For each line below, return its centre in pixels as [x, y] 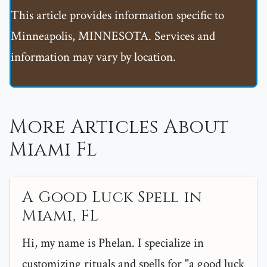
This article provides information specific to [117, 15]
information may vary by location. [93, 57]
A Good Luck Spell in [112, 198]
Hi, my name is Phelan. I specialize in [113, 243]
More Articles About [119, 128]
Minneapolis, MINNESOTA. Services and [113, 36]
